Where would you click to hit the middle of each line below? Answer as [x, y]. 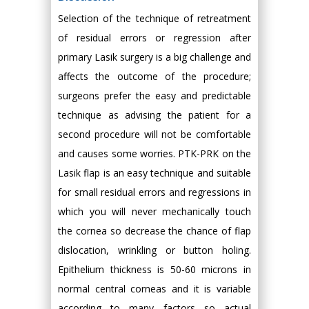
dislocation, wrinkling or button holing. [154, 250]
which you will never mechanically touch [154, 211]
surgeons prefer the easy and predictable [154, 96]
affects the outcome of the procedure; [154, 76]
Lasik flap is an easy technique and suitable [154, 173]
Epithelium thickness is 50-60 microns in [154, 269]
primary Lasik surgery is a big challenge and [154, 57]
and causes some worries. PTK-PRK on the [154, 153]
